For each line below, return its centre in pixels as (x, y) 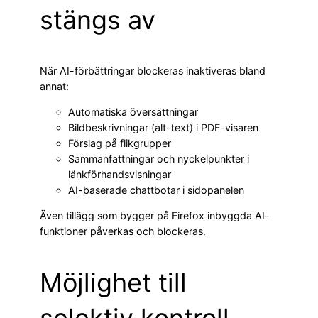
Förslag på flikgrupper (120, 143)
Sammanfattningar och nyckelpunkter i (159, 159)
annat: (54, 86)
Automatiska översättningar (133, 112)
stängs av (98, 20)
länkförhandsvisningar (120, 174)
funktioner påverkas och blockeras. (123, 231)
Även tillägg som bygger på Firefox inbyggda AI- (155, 216)
